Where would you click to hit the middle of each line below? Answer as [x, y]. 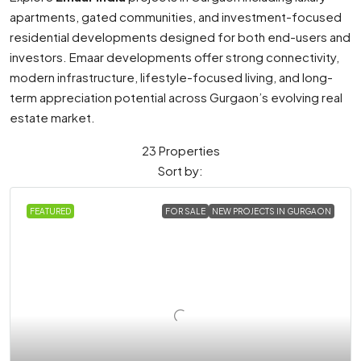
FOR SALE [185, 211]
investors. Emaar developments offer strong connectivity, [174, 57]
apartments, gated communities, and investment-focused [176, 17]
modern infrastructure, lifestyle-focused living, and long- [171, 77]
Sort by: [180, 170]
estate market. [52, 117]
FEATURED [50, 211]
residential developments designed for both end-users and [180, 37]
